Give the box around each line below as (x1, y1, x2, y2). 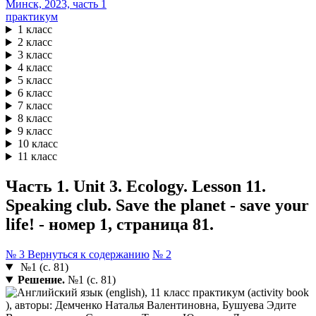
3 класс (17, 49, 52, 61)
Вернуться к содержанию (28, 248, 150, 261)
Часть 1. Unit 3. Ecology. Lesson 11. (6, 177, 266, 196)
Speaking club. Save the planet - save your (6, 196, 309, 215)
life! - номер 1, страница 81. (6, 215, 214, 234)
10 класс (17, 138, 58, 150)
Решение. (17, 274, 65, 286)
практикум (6, 11, 58, 23)
